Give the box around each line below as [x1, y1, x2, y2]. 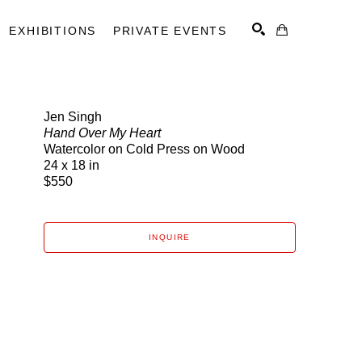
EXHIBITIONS [9, 24, 97, 37]
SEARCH [234, 132, 276, 141]
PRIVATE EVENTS [112, 24, 227, 37]
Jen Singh [44, 110, 102, 124]
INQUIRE [149, 233, 191, 242]
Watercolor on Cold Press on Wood [44, 142, 245, 156]
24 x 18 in [44, 158, 99, 172]
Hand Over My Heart [44, 126, 161, 140]
